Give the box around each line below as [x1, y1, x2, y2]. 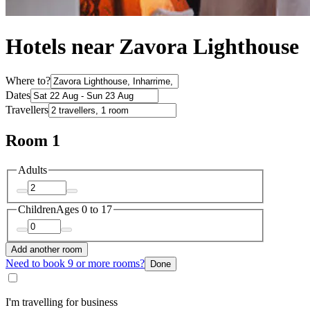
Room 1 [6, 131, 60, 150]
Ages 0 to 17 [56, 203, 112, 215]
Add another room [11, 244, 82, 255]
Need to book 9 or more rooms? [6, 257, 145, 270]
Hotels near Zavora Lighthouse [6, 33, 299, 59]
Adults [18, 164, 47, 176]
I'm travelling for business [6, 296, 118, 309]
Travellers [6, 104, 48, 116]
